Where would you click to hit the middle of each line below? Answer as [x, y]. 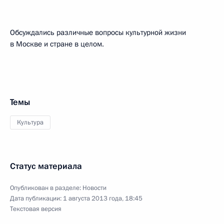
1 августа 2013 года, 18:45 [103, 198]
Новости [94, 188]
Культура [30, 122]
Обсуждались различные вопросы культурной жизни [98, 32]
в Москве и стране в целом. [57, 44]
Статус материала [46, 166]
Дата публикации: [36, 198]
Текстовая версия [36, 209]
